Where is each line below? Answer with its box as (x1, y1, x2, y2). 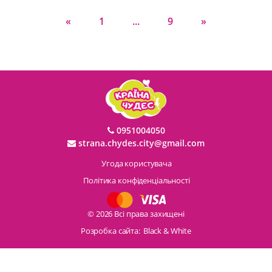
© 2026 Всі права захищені (87, 208, 185, 219)
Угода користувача (101, 157, 172, 169)
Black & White (143, 225, 192, 236)
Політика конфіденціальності (83, 174, 190, 186)
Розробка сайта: (80, 225, 142, 236)
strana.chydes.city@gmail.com (76, 137, 205, 149)
